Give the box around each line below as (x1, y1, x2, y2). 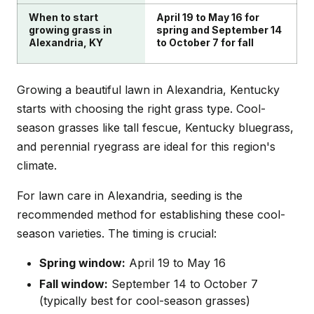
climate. (17, 158, 57, 172)
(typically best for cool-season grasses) (39, 294, 250, 308)
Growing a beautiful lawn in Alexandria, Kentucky (17, 82, 280, 97)
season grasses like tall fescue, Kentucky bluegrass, (17, 120, 294, 135)
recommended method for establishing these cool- (17, 207, 285, 221)
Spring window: (39, 255, 125, 270)
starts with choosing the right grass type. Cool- (17, 101, 266, 116)
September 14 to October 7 (108, 277, 258, 292)
